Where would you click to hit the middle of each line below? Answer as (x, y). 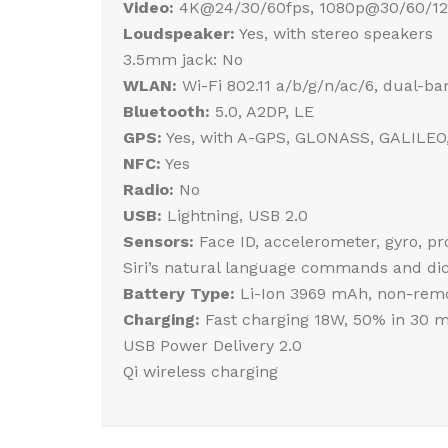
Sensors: (158, 241)
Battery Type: (179, 293)
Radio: (148, 189)
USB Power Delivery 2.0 (212, 345)
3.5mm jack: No (183, 59)
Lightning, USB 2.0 (235, 215)
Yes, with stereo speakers (334, 33)
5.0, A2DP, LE (262, 111)
